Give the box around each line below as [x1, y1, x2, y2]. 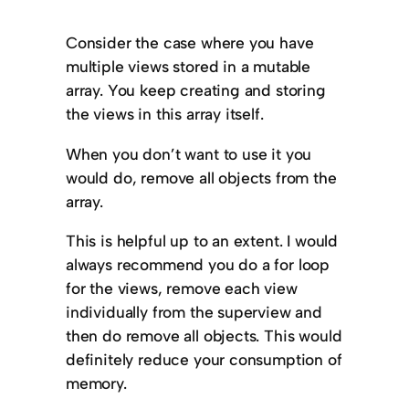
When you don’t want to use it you [66, 143, 312, 163]
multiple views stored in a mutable [66, 57, 311, 77]
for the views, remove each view [66, 278, 298, 299]
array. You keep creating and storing [66, 80, 326, 100]
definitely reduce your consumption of [66, 350, 342, 370]
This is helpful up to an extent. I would [66, 231, 339, 251]
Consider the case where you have [66, 33, 314, 53]
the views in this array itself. [66, 104, 268, 124]
